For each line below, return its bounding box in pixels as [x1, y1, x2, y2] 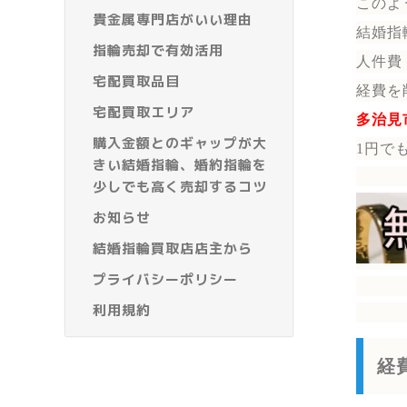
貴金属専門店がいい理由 [93, 10, 253, 30]
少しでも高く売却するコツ [93, 177, 267, 197]
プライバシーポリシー [93, 270, 238, 290]
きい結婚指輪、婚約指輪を [93, 155, 267, 175]
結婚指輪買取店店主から [93, 239, 253, 259]
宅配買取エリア [93, 103, 194, 123]
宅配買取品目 [93, 72, 180, 92]
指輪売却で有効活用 [93, 41, 223, 61]
